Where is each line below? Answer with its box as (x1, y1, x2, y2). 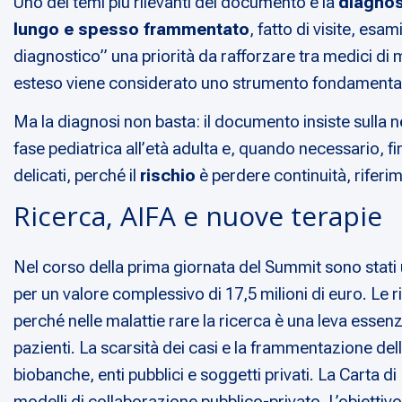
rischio (140, 165, 196, 187)
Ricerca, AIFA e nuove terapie (13, 197, 382, 235)
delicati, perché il (13, 165, 140, 187)
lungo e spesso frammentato (13, 19, 249, 40)
